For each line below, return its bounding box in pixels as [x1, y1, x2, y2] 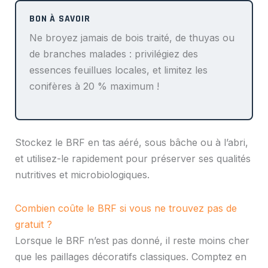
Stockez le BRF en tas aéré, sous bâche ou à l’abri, [14, 136, 248, 148]
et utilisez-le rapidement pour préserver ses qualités [14, 152, 251, 165]
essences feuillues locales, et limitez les [29, 64, 208, 77]
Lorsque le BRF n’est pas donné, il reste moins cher [14, 234, 249, 246]
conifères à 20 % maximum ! [29, 80, 160, 93]
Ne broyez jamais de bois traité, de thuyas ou [29, 32, 235, 44]
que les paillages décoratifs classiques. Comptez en [14, 250, 246, 263]
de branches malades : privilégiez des [29, 48, 199, 60]
